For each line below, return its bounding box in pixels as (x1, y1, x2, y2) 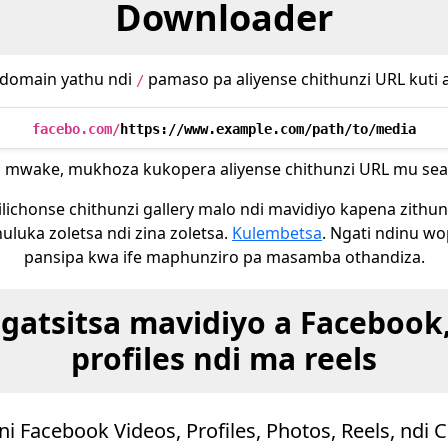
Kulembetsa (232, 222, 322, 244)
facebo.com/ (32, 121, 120, 137)
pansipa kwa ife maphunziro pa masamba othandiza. (23, 246, 425, 268)
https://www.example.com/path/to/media (120, 121, 416, 137)
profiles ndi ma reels (71, 338, 377, 379)
